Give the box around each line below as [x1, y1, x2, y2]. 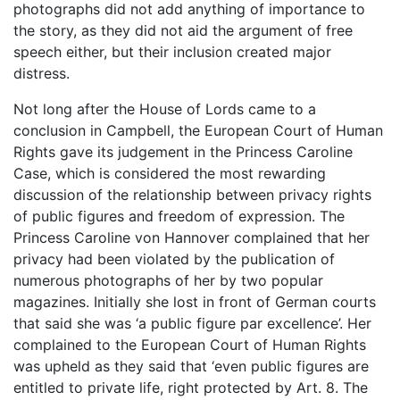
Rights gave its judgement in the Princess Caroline [13, 143, 353, 162]
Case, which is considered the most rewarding [13, 164, 326, 183]
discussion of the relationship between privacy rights [13, 186, 371, 204]
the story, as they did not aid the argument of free [13, 21, 353, 40]
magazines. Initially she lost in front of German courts [13, 293, 376, 312]
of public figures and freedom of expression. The [13, 207, 345, 226]
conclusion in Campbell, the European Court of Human [13, 121, 383, 140]
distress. [13, 64, 70, 83]
